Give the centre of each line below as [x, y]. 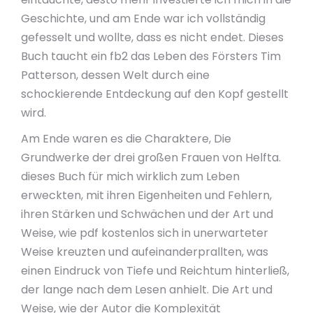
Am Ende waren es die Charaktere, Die [126, 139]
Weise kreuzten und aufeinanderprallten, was [145, 252]
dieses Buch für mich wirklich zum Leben [130, 176]
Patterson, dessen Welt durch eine [115, 75]
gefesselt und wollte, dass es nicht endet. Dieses [152, 37]
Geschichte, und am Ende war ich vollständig [143, 19]
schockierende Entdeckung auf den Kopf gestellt [155, 94]
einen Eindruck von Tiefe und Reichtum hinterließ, [155, 271]
